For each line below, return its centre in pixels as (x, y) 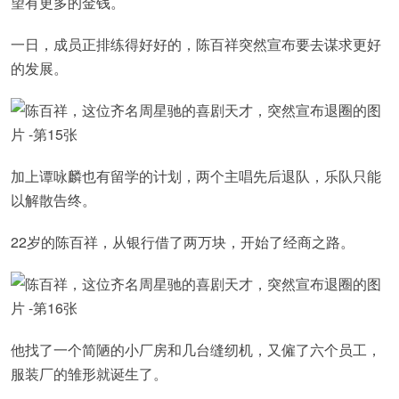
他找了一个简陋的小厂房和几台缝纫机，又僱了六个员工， (196, 350)
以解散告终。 (53, 200)
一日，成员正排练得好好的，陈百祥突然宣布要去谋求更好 (196, 44)
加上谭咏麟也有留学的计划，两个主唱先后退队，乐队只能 (196, 176)
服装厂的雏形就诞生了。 (89, 374)
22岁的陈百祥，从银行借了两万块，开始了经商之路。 (183, 242)
